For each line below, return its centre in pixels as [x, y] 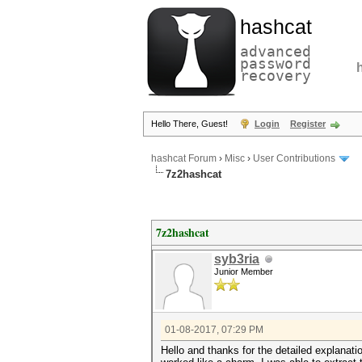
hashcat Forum [184, 159]
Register [308, 124]
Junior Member [244, 271]
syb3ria [237, 259]
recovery [276, 76]
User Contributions [294, 159]
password [276, 63]
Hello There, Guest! [191, 124]
